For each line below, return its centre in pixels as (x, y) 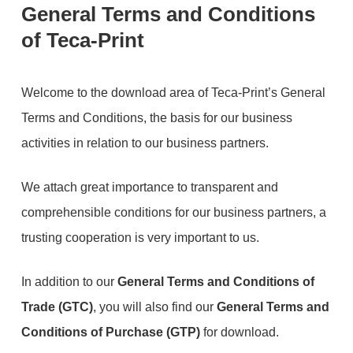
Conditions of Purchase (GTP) (110, 332)
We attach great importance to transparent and (149, 187)
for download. (239, 332)
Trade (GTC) (57, 307)
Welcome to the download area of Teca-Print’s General (173, 93)
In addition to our (67, 282)
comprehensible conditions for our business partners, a (173, 212)
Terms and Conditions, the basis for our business (156, 118)
